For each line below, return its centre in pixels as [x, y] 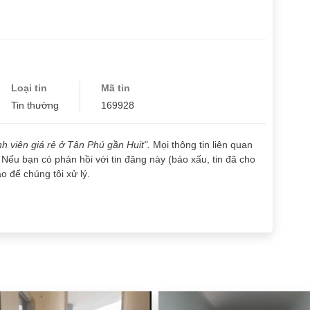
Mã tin [116, 88]
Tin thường [35, 105]
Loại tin [29, 88]
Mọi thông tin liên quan [203, 144]
